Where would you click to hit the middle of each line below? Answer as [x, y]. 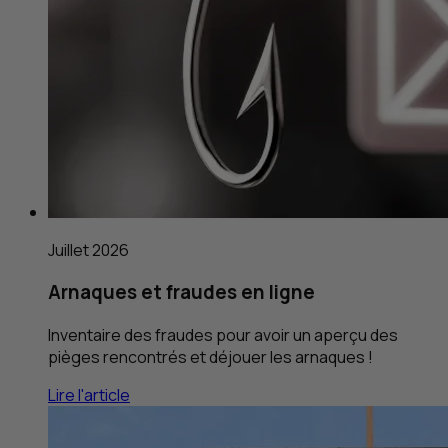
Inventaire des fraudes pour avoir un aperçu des [223, 335]
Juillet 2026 [88, 249]
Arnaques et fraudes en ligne [181, 292]
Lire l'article [89, 395]
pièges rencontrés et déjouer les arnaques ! [210, 357]
